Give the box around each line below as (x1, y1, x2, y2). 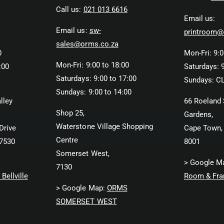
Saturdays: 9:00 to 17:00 (56, 73, 136, 83)
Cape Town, (183, 123, 222, 132)
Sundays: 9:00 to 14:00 (56, 87, 131, 96)
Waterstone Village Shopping (56, 121, 153, 131)
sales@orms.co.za (56, 39, 118, 48)
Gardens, (183, 109, 213, 119)
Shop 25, (56, 108, 85, 117)
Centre (56, 135, 78, 144)
